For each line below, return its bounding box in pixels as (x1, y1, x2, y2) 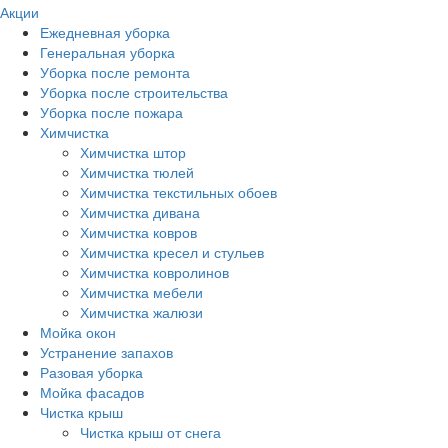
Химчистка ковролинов (80, 262, 229, 283)
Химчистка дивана (80, 202, 200, 223)
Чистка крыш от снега (80, 422, 221, 443)
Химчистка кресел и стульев (80, 242, 264, 263)
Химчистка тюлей (80, 162, 194, 183)
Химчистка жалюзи (80, 302, 203, 323)
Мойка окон (40, 322, 116, 343)
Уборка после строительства (40, 82, 228, 103)
